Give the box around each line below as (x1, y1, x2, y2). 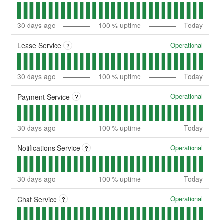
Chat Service (17, 194, 57, 204)
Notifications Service (17, 143, 81, 153)
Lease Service (17, 40, 62, 51)
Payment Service (17, 91, 70, 102)
